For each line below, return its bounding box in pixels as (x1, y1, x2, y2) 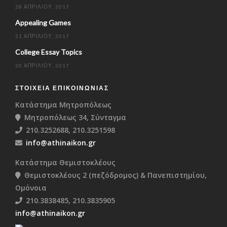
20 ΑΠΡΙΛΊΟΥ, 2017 (15, 62, 69, 69)
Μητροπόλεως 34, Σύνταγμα (24, 112, 126, 123)
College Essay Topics (15, 48, 82, 57)
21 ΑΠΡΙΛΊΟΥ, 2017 (15, 33, 69, 40)
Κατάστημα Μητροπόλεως (15, 100, 111, 110)
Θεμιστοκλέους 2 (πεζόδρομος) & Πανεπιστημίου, (24, 170, 207, 180)
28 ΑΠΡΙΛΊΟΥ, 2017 (15, 4, 69, 10)
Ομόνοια (15, 183, 47, 193)
